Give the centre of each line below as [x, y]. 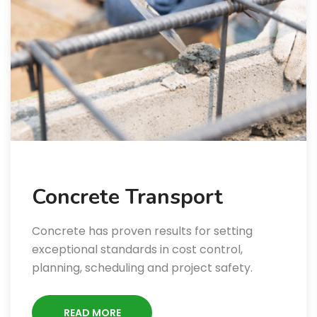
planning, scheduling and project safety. [142, 268]
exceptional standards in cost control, [137, 250]
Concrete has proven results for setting [142, 231]
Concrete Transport [127, 197]
